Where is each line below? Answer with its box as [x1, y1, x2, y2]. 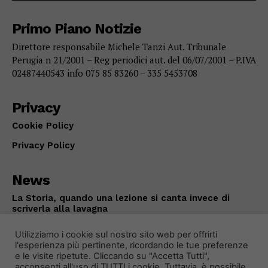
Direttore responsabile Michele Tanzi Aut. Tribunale [12, 41, 226, 53]
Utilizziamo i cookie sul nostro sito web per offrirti [15, 229, 217, 240]
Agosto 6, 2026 [54, 220, 105, 229]
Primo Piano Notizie [12, 20, 141, 38]
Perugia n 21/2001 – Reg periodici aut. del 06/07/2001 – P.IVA [12, 54, 256, 66]
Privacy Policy [12, 140, 75, 151]
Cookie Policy [12, 120, 74, 132]
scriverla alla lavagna [12, 203, 108, 215]
